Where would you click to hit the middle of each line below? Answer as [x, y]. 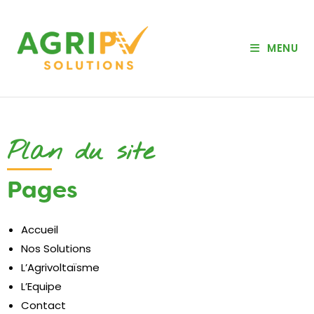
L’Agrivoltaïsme [60, 268]
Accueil [40, 230]
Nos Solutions [56, 249]
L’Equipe [41, 287]
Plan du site [80, 152]
